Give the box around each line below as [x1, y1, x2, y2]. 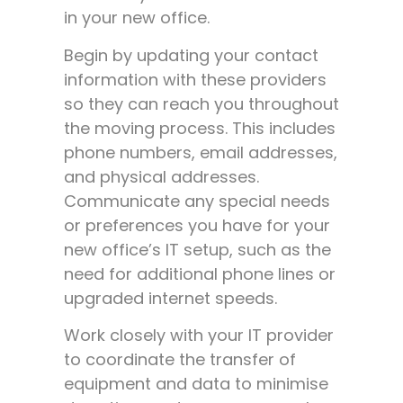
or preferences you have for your [64, 213, 330, 237]
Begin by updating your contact [64, 43, 318, 67]
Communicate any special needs [64, 189, 330, 212]
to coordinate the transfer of [64, 347, 296, 371]
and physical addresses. [64, 165, 259, 188]
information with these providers [64, 67, 327, 91]
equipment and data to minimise [64, 372, 328, 395]
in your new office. [64, 6, 210, 30]
